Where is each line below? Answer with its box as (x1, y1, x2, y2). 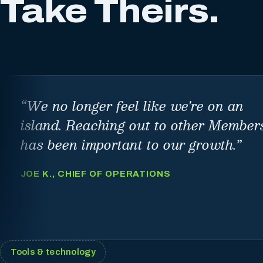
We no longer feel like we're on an (26, 94, 244, 116)
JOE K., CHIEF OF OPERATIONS (20, 169, 171, 179)
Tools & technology (10, 247, 96, 257)
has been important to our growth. (20, 133, 236, 155)
